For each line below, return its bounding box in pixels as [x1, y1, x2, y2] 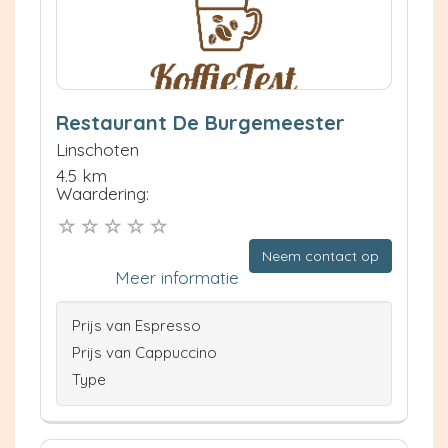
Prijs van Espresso [72, 316, 201, 336]
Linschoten [56, 138, 139, 160]
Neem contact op [262, 247, 379, 266]
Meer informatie [115, 267, 239, 289]
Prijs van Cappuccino [72, 343, 217, 363]
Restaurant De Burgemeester [56, 109, 345, 135]
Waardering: [56, 182, 149, 204]
